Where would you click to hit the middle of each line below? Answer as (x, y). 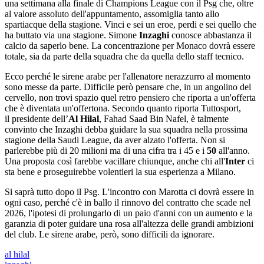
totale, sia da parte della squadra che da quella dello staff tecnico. (124, 56)
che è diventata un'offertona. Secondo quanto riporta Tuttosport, (123, 108)
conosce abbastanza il (212, 35)
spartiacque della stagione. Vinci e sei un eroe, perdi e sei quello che (131, 24)
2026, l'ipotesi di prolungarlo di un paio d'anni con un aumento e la (129, 213)
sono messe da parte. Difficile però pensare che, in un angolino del (128, 87)
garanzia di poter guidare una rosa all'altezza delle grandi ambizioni (129, 224)
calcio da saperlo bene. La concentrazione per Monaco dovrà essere (130, 46)
